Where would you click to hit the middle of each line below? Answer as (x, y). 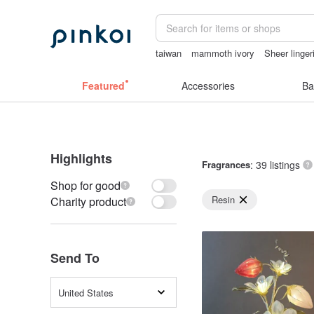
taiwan (169, 53)
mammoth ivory (223, 53)
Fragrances (226, 164)
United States (86, 292)
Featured (103, 86)
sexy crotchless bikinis (203, 66)
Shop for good (86, 185)
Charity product (88, 202)
